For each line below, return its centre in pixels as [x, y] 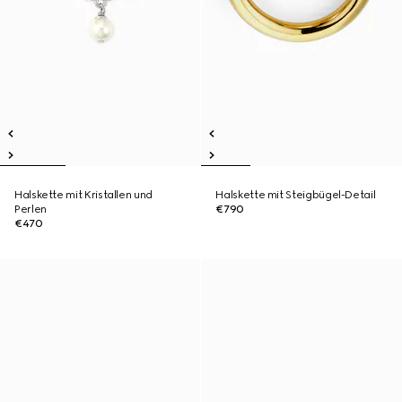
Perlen [31, 209]
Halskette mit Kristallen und [83, 195]
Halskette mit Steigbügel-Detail [296, 195]
